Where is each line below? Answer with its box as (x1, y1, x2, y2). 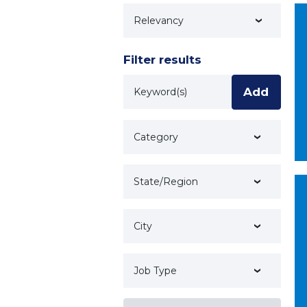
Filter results (123, 53, 201, 66)
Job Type (133, 265, 177, 277)
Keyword (123, 76, 176, 90)
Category (133, 131, 178, 143)
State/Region (133, 175, 198, 188)
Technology (186, 16, 258, 31)
